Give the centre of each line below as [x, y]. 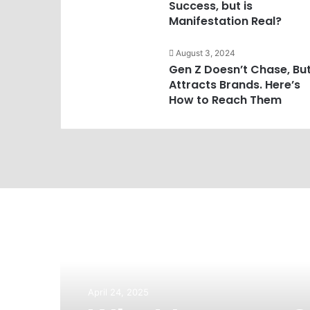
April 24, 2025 [118, 292]
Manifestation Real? [225, 21]
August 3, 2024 [205, 53]
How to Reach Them [225, 100]
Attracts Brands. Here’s [234, 85]
